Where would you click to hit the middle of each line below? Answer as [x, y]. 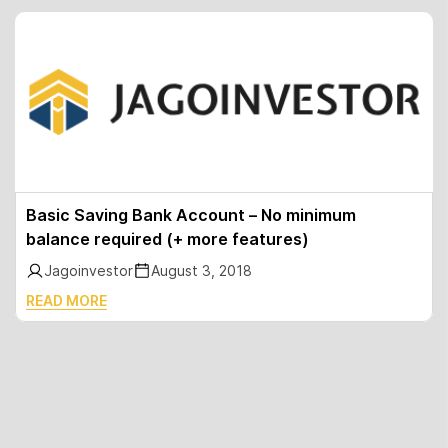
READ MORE [66, 300]
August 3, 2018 [201, 270]
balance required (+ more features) [167, 239]
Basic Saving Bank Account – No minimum [191, 215]
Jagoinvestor [88, 270]
